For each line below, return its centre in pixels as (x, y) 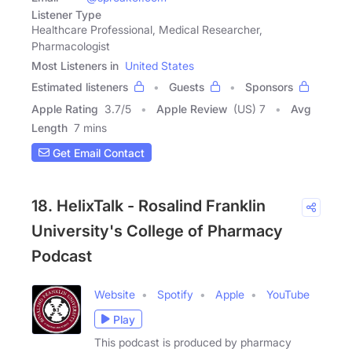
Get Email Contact (97, 152)
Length (49, 128)
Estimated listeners (80, 87)
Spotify (175, 295)
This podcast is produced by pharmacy (193, 343)
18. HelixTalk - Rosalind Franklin (148, 206)
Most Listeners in (75, 66)
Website (115, 295)
